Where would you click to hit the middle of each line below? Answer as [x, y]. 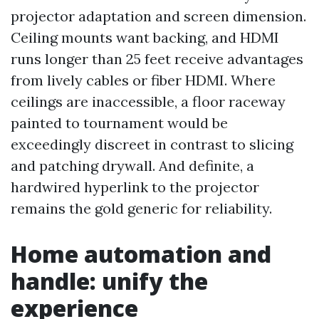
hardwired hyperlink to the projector [135, 187]
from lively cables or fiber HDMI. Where [143, 80]
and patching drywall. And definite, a [132, 166]
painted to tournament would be [119, 123]
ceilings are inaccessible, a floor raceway [148, 101]
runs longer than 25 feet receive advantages [157, 59]
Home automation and [141, 254]
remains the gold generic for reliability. [141, 208]
